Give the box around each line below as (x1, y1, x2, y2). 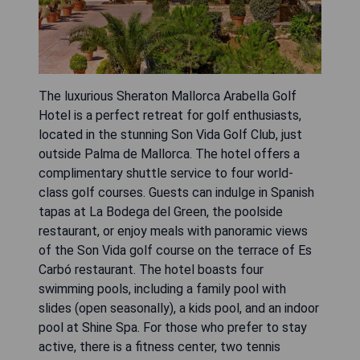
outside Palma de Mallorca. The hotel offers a (39, 146, 300, 162)
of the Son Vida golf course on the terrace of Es (39, 243, 312, 259)
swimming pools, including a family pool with (39, 281, 286, 297)
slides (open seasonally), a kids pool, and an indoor (39, 301, 319, 317)
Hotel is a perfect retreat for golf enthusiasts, (39, 108, 301, 124)
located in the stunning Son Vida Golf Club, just (39, 127, 302, 143)
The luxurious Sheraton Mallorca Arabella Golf (39, 88, 297, 104)
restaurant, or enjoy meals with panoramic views (39, 223, 308, 239)
